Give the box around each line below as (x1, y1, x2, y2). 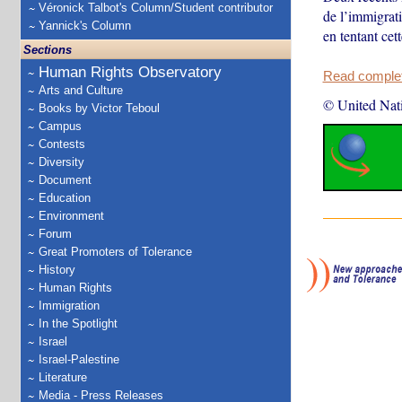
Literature (39, 371, 87, 384)
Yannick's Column (39, 19, 131, 32)
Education (39, 191, 91, 205)
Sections (23, 43, 72, 57)
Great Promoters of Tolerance (39, 245, 192, 258)
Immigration (39, 299, 100, 312)
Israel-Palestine (39, 353, 119, 366)
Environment (39, 209, 104, 223)
